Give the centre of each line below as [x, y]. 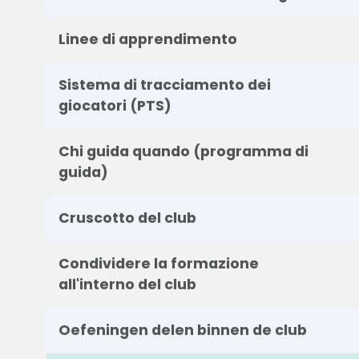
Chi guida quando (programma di [183, 151]
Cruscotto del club [127, 218]
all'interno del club [127, 284]
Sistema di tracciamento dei [164, 85]
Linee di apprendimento [147, 39]
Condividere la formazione [158, 263]
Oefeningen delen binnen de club [182, 330]
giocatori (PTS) [115, 105]
